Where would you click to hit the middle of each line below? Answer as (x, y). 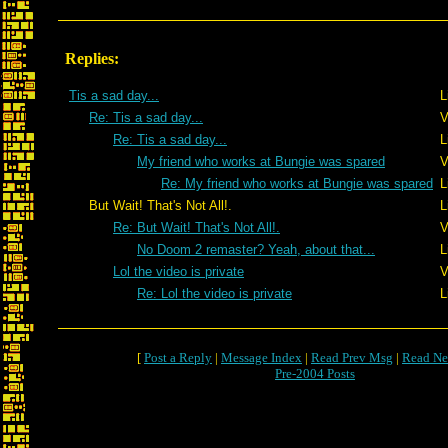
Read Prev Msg (352, 357)
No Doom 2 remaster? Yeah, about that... (256, 249)
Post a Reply (178, 357)
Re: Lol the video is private (214, 293)
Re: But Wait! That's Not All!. (196, 227)
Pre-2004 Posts (315, 373)
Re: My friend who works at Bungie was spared (297, 183)
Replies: (92, 58)
